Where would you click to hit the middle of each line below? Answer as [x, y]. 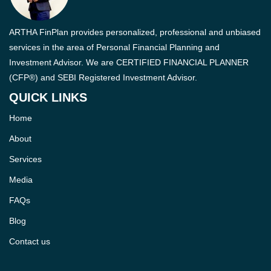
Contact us [30, 242]
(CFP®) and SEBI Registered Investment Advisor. [103, 78]
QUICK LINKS [48, 98]
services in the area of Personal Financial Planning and [114, 47]
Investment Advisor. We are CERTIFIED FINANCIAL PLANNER [129, 63]
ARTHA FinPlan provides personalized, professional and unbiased [135, 32]
